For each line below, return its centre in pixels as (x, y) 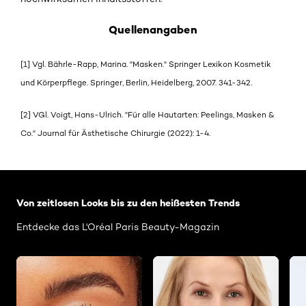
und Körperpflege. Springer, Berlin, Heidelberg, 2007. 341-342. (136, 83)
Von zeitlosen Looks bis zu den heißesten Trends (128, 203)
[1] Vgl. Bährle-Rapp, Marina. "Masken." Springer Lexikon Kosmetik (146, 65)
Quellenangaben (153, 30)
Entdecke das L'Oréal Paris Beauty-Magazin (118, 226)
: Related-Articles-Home (80, 176)
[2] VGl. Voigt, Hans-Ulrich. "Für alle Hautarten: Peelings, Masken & (148, 114)
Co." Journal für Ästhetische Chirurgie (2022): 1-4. (115, 133)
